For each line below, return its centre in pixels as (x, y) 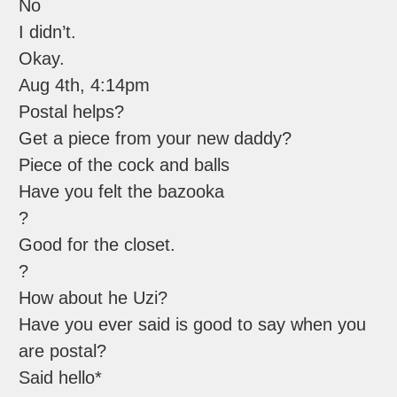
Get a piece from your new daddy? (156, 139)
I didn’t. (48, 32)
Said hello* (61, 378)
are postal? (63, 351)
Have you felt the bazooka (122, 192)
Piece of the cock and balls (125, 165)
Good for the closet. (97, 245)
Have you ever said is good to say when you (193, 325)
